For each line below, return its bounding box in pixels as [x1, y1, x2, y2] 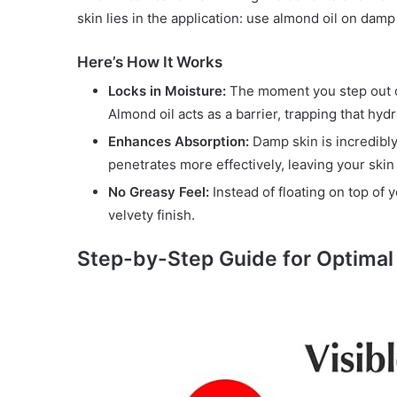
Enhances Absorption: [108, 133, 249, 151]
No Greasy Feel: [108, 183, 209, 201]
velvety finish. [108, 206, 195, 224]
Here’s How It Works [77, 52, 222, 71]
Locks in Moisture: [108, 82, 226, 100]
